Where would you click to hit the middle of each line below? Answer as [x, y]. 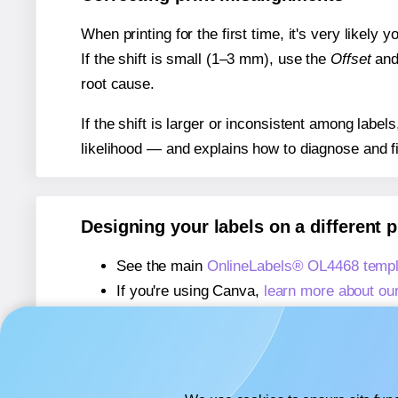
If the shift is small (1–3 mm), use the [206, 59]
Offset [351, 59]
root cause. [118, 84]
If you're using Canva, [190, 291]
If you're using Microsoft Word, [219, 316]
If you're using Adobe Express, [219, 341]
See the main [162, 267]
